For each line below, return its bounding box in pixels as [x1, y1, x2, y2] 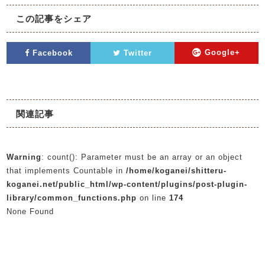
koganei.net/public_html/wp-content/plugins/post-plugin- [7, 180, 248, 189]
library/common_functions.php [7, 193, 137, 203]
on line [137, 193, 170, 203]
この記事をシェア [15, 13, 92, 24]
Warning [7, 153, 42, 162]
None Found [7, 207, 54, 216]
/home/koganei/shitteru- [126, 166, 227, 176]
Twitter [120, 48, 152, 57]
